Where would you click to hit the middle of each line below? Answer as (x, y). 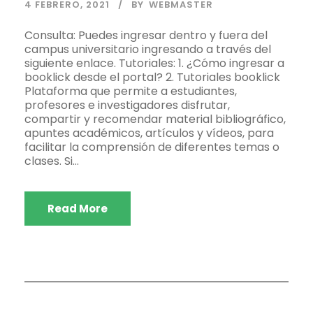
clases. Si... (52, 161)
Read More (78, 209)
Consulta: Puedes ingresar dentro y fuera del (146, 36)
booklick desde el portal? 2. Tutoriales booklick (152, 78)
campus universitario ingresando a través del (148, 50)
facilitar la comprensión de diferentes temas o (152, 147)
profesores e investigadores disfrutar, (127, 105)
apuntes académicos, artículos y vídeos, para (149, 133)
